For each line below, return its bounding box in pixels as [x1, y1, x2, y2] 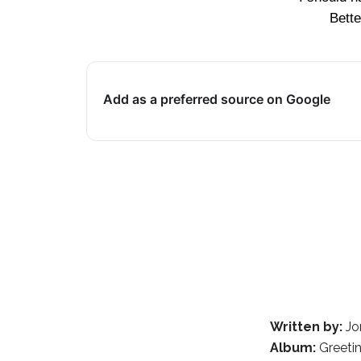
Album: [270, 339, 317, 355]
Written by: [270, 318, 343, 334]
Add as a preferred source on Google [103, 91, 330, 108]
